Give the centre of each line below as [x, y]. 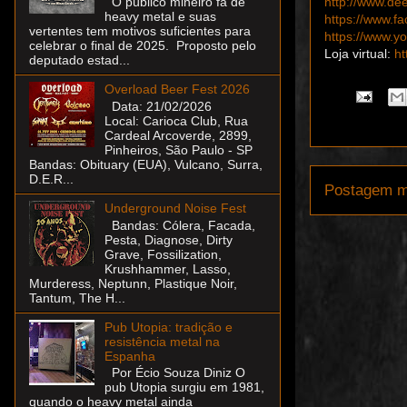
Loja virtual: [359, 53]
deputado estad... [79, 60]
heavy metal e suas [160, 17]
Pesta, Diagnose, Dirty [168, 239]
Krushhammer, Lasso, [167, 268]
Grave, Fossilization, [163, 254]
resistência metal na [162, 341]
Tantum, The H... [77, 298]
